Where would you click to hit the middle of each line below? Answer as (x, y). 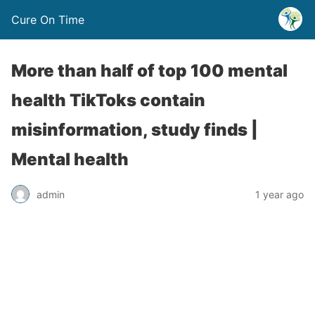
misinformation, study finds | (135, 130)
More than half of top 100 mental (149, 71)
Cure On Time (48, 20)
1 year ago (279, 194)
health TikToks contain (108, 100)
